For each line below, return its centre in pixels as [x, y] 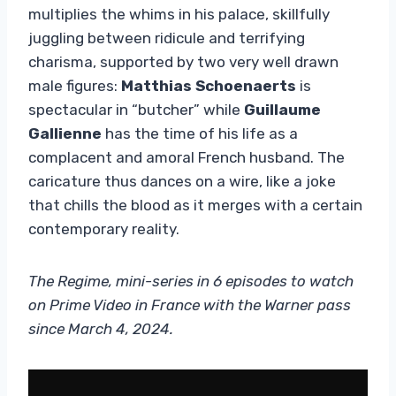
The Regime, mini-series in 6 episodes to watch [191, 281]
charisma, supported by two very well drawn [183, 61]
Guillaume [282, 109]
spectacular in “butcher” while [136, 109]
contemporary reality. [104, 228]
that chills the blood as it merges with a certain [195, 205]
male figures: [75, 85]
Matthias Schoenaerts [209, 85]
